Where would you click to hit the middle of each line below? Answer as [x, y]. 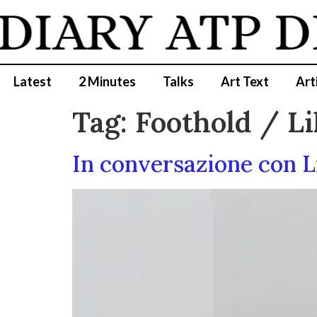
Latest [33, 81]
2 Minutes [107, 81]
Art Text [245, 81]
